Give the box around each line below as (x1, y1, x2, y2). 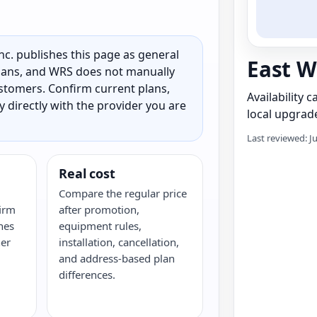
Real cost (59, 165, 115, 182)
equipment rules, (59, 219, 142, 233)
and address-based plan (59, 251, 175, 265)
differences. (59, 267, 116, 282)
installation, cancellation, (59, 235, 180, 249)
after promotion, (59, 202, 140, 217)
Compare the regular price (59, 186, 188, 200)
